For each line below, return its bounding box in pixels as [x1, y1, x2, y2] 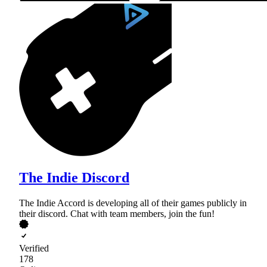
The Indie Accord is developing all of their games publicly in [19, 198, 247, 209]
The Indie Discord [19, 170, 129, 186]
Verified [19, 243, 49, 254]
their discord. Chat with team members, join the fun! [19, 209, 215, 219]
